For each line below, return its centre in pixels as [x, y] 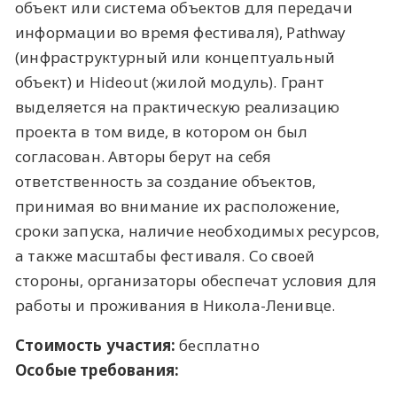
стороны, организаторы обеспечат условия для [196, 280]
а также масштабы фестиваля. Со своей [165, 255]
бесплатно [218, 345]
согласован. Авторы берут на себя [144, 156]
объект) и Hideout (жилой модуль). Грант [170, 82]
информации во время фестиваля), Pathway [181, 32]
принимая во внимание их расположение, [178, 206]
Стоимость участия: [96, 345]
